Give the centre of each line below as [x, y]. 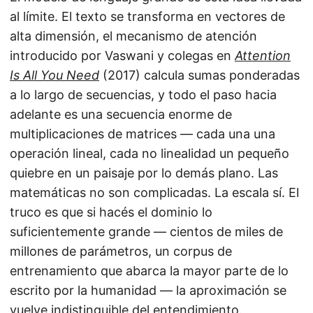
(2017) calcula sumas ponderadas [199, 75]
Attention [263, 56]
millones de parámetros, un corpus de [121, 252]
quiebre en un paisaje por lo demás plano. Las [144, 173]
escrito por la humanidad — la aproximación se [148, 291]
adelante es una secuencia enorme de [121, 115]
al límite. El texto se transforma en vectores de [147, 17]
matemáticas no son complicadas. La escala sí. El [154, 193]
